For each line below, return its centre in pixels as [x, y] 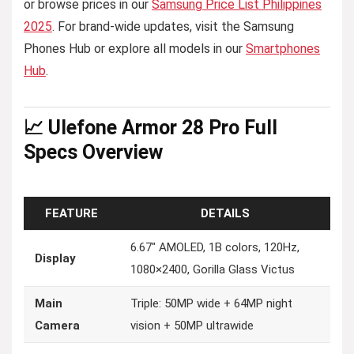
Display [55, 258]
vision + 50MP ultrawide [192, 326]
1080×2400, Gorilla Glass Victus [213, 269]
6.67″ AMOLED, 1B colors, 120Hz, [215, 247]
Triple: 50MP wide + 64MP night [211, 303]
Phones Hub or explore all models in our [135, 49]
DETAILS [225, 213]
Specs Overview [93, 152]
